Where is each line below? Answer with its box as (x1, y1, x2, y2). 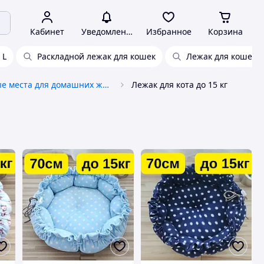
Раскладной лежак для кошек (37, 51, 156, 62)
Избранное (146, 26, 192, 37)
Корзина (207, 26, 243, 37)
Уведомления (81, 26, 136, 37)
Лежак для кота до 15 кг (131, 79, 227, 90)
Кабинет (30, 26, 64, 37)
